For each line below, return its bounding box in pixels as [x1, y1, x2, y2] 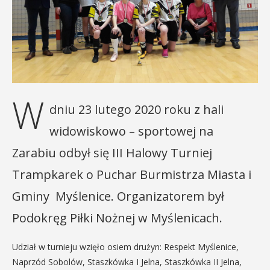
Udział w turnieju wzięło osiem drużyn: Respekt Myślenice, [12, 241, 239, 253]
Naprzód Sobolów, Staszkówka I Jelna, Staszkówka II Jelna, [12, 256, 242, 268]
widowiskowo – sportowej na [49, 123, 213, 139]
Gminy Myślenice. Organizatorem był [12, 188, 224, 204]
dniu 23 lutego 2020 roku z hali [49, 101, 224, 118]
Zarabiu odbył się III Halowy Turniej [12, 145, 212, 161]
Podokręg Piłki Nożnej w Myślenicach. [12, 210, 225, 226]
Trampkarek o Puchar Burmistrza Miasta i [12, 166, 251, 183]
